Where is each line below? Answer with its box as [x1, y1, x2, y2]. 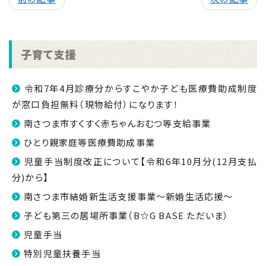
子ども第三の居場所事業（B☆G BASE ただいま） [24, 209, 229, 221]
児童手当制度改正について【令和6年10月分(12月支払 [24, 155, 257, 167]
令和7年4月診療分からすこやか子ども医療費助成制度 [24, 82, 257, 94]
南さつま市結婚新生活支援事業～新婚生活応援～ [24, 190, 233, 202]
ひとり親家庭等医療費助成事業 [24, 136, 156, 148]
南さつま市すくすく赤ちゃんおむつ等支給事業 [24, 117, 211, 129]
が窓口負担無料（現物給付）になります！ [12, 98, 179, 110]
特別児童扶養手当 [24, 247, 101, 259]
